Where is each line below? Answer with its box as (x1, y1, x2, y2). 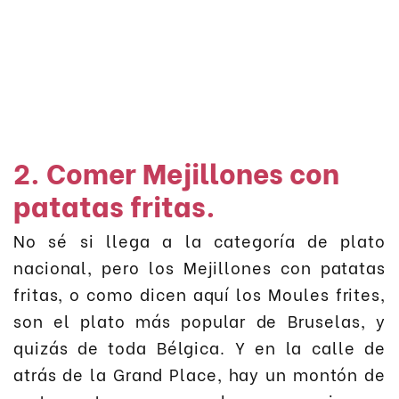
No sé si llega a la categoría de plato (13, 228, 386, 253)
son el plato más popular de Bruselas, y (13, 308, 386, 333)
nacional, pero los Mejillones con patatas (13, 255, 386, 280)
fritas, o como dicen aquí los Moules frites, (13, 281, 386, 306)
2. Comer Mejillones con (13, 150, 339, 191)
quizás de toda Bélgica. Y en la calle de (13, 335, 386, 360)
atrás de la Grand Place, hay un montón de (13, 362, 386, 387)
